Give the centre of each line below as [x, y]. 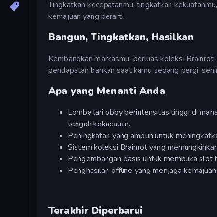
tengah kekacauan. [99, 124]
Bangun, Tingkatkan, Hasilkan [121, 37]
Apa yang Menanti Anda [107, 91]
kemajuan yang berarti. [87, 16]
